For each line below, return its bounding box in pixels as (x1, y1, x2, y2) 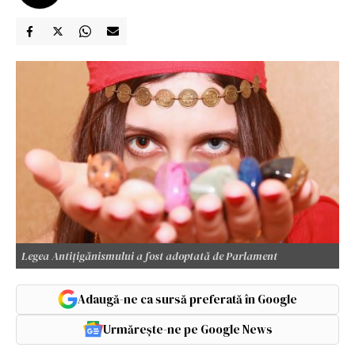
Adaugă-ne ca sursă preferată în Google (78, 290, 297, 307)
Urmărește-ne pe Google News (102, 320, 273, 338)
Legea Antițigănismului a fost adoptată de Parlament (21, 247, 277, 264)
